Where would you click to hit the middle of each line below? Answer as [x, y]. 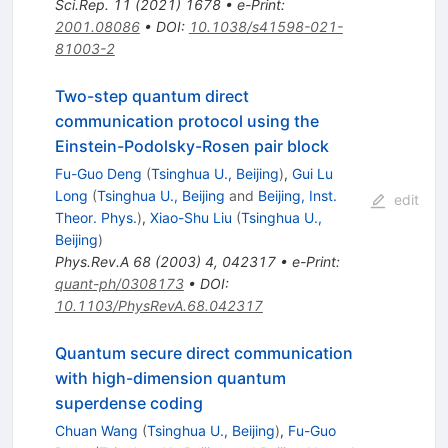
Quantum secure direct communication [203, 352]
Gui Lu [312, 173]
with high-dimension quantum [170, 377]
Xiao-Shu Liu [190, 217]
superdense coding [128, 402]
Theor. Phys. [95, 217]
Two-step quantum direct [151, 95]
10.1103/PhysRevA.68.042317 [158, 305]
